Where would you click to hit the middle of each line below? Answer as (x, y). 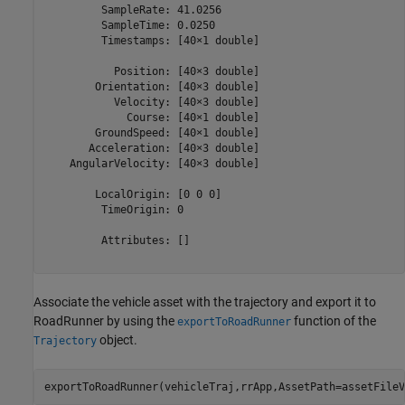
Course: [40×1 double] (151, 117)
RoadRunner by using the (105, 321)
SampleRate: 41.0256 (132, 9)
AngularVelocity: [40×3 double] (151, 163)
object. (117, 340)
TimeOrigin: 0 (113, 209)
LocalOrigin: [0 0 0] (132, 194)
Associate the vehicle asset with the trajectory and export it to (205, 302)
